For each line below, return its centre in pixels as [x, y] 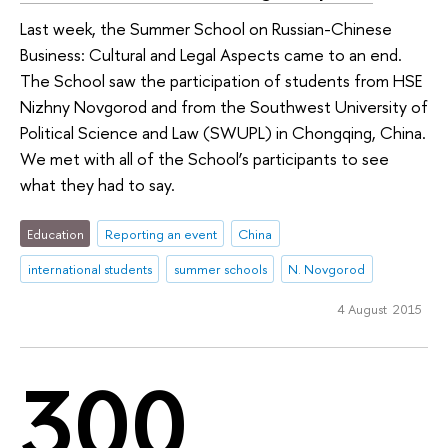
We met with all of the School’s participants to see [204, 158]
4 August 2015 [379, 309]
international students [89, 269]
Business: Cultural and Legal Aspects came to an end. [211, 54]
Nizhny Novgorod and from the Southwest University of [224, 106]
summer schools [220, 269]
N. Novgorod [327, 269]
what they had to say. [97, 184]
